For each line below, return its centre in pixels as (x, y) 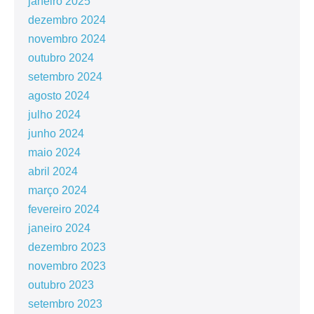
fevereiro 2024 (64, 209)
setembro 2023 (65, 303)
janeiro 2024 (59, 228)
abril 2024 (53, 171)
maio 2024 (54, 152)
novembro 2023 (67, 266)
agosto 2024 (59, 95)
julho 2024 (54, 114)
